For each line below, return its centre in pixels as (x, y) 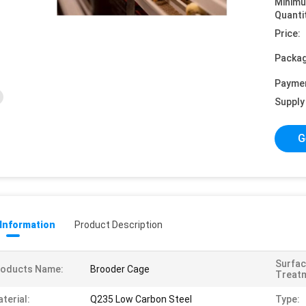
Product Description (119, 225)
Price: (288, 33)
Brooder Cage (120, 269)
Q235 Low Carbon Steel (141, 299)
